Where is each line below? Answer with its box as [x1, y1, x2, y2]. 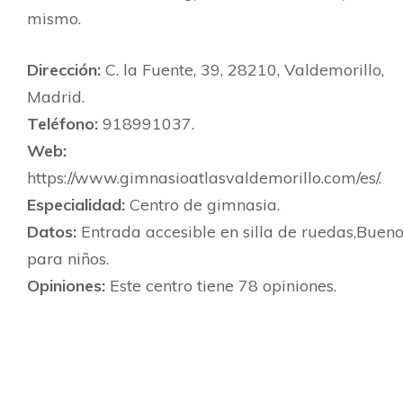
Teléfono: [27, 113, 98, 134]
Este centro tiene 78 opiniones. [105, 275, 336, 296]
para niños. [27, 248, 109, 269]
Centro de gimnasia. [125, 194, 280, 215]
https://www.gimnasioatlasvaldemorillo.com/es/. [27, 167, 381, 188]
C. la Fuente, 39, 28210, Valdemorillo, [101, 59, 384, 80]
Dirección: [27, 59, 101, 80]
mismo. [27, 8, 81, 29]
